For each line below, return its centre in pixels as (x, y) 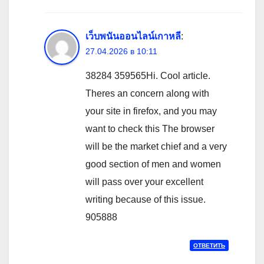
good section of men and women (153, 164)
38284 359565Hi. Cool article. (148, 76)
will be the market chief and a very (156, 147)
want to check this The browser (150, 129)
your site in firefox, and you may (151, 111)
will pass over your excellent (144, 182)
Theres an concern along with (147, 94)
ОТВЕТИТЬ (209, 246)
